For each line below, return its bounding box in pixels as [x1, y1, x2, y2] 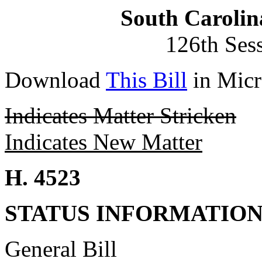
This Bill [106, 67, 187, 92]
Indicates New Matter [5, 129, 202, 154]
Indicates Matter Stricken [5, 103, 236, 128]
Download [5, 67, 106, 92]
